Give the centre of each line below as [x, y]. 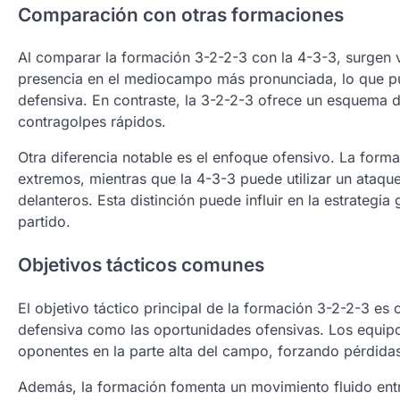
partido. [44, 222]
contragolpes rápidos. [92, 122]
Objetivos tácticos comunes [141, 265]
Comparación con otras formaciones [181, 14]
